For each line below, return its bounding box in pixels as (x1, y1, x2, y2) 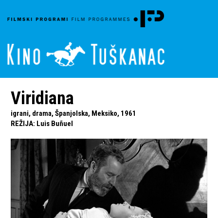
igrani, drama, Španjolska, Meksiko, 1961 (11, 109, 137, 118)
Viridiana (11, 88, 74, 109)
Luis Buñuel (36, 119, 73, 128)
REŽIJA (11, 119, 34, 128)
